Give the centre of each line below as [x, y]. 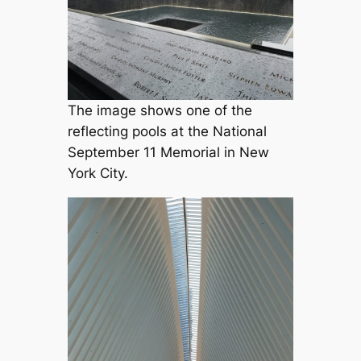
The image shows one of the [160, 111]
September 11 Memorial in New [168, 153]
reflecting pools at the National [167, 132]
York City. [98, 174]
